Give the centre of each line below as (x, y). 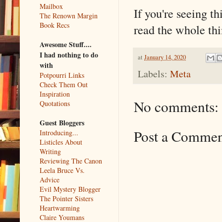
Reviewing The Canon (71, 161)
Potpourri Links (62, 75)
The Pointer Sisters (66, 198)
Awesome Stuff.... (66, 44)
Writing (50, 151)
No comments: (176, 107)
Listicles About (61, 142)
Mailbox (51, 6)
